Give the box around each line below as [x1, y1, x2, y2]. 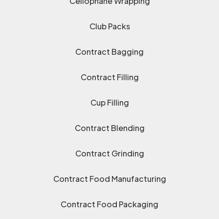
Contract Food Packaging [61, 199, 158, 210]
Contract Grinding [75, 148, 144, 159]
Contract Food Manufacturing [53, 174, 166, 184]
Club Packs [89, 21, 130, 32]
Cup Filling [90, 97, 129, 108]
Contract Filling [80, 72, 139, 83]
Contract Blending [74, 123, 145, 133]
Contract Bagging [75, 46, 144, 57]
